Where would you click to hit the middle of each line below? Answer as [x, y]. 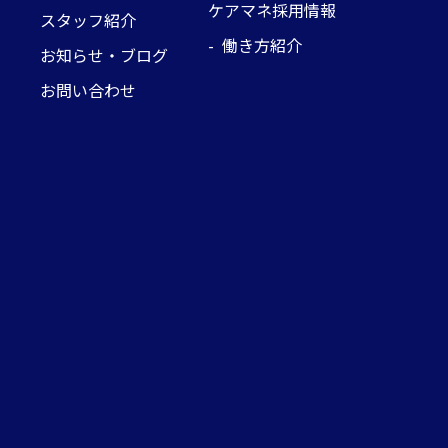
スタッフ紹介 [88, 19]
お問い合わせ [88, 89]
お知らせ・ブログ [104, 54]
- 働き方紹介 [255, 44]
